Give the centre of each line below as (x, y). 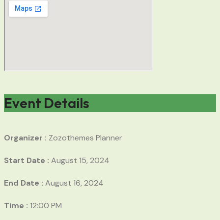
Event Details (47, 103)
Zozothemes (72, 137)
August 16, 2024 (74, 183)
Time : (17, 205)
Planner (109, 137)
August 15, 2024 (80, 160)
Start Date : (27, 160)
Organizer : (26, 137)
